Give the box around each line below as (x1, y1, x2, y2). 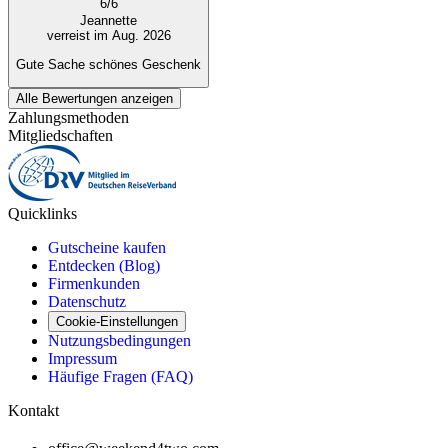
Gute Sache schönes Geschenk (16, 56, 201, 72)
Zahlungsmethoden (8, 109, 129, 127)
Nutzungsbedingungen (48, 332, 191, 350)
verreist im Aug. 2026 (46, 28, 171, 44)
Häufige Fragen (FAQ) (48, 368, 193, 386)
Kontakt (8, 402, 59, 420)
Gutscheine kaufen (48, 239, 166, 257)
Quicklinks (8, 205, 77, 223)
